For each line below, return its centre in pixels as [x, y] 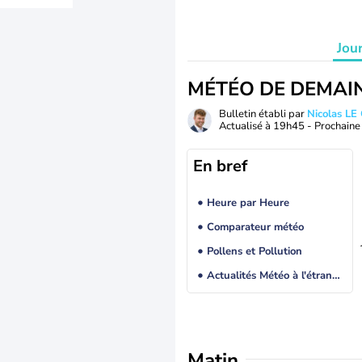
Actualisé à [246, 126]
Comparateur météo [255, 227]
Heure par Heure [248, 203]
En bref [220, 166]
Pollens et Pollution [254, 252]
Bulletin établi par [263, 114]
